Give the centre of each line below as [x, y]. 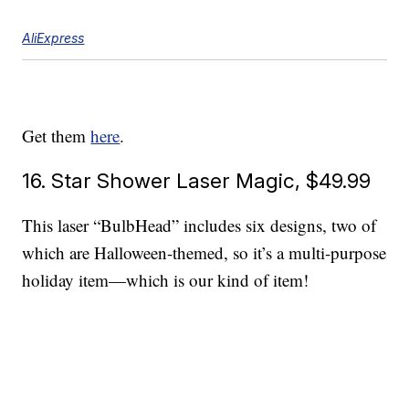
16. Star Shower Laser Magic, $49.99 [197, 181]
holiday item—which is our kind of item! [166, 280]
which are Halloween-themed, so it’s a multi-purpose [204, 253]
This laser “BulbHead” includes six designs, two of [199, 225]
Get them [57, 136]
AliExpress [53, 38]
